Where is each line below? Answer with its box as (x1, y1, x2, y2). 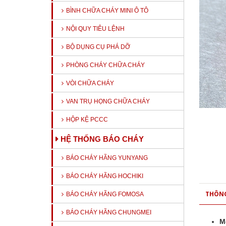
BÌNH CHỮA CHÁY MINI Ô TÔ (66, 7, 148, 14)
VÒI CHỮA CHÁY (66, 80, 114, 87)
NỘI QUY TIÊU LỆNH (66, 25, 125, 32)
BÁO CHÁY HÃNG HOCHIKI (66, 173, 143, 180)
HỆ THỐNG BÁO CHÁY (61, 135, 144, 143)
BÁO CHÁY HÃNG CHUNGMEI (66, 209, 151, 216)
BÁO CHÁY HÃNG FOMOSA (66, 191, 144, 198)
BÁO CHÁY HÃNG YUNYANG (66, 154, 148, 161)
